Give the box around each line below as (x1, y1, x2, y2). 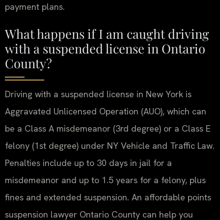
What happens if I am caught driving (5, 25, 209, 42)
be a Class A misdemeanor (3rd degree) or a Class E (5, 123, 211, 134)
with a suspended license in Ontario (5, 40, 205, 56)
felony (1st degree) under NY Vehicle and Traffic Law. (5, 140, 215, 151)
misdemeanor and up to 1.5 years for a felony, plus (5, 174, 206, 186)
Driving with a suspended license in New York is (5, 88, 192, 100)
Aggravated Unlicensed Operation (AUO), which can (5, 106, 206, 117)
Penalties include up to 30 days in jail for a (5, 157, 172, 168)
